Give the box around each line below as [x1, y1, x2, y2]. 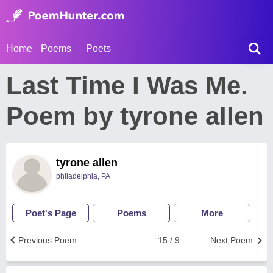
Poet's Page [25, 208, 76, 218]
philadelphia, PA [56, 172, 110, 180]
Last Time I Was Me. [6, 71, 248, 100]
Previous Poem [18, 235, 77, 245]
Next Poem [210, 235, 253, 245]
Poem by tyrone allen [6, 102, 264, 130]
